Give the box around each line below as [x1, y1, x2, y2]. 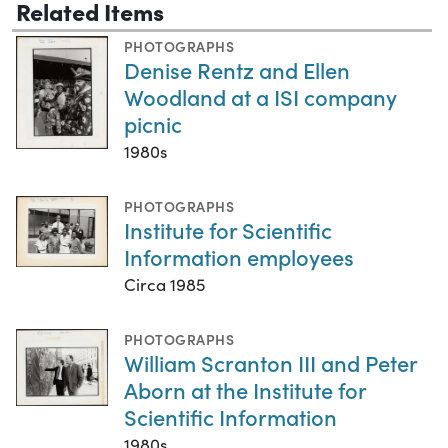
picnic [124, 108, 182, 140]
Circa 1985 [124, 273, 205, 297]
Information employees [124, 241, 354, 273]
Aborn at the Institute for [124, 374, 366, 406]
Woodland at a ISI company [124, 81, 397, 113]
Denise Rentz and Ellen [124, 54, 350, 86]
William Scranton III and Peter [124, 347, 417, 379]
